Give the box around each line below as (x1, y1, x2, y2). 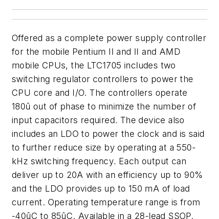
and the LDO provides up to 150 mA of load (12, 183, 190, 194)
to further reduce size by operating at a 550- (12, 142, 196, 153)
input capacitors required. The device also (12, 115, 185, 125)
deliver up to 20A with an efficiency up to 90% (12, 170, 203, 180)
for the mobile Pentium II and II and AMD (12, 46, 180, 57)
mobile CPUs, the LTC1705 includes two (12, 60, 176, 70)
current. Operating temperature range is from (12, 197, 200, 207)
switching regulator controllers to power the (12, 74, 194, 84)
